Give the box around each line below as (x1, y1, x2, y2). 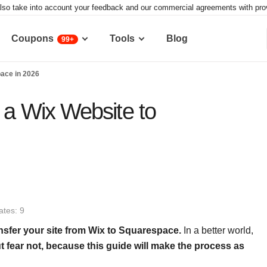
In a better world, (184, 225, 253, 235)
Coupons (11, 33, 54, 44)
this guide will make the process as (85, 240, 244, 251)
